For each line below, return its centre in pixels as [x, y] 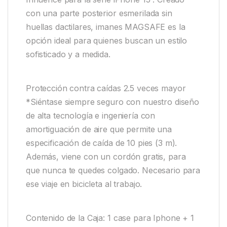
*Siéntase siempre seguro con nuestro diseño [112, 102]
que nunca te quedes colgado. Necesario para [113, 170]
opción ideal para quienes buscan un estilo [107, 41]
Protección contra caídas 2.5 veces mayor [106, 88]
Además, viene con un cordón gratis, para [106, 157]
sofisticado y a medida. [68, 54]
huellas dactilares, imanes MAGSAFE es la [106, 27]
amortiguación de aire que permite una [99, 129]
